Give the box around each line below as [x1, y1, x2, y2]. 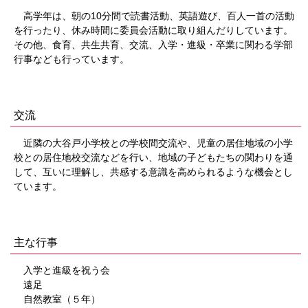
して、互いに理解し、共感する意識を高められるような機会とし [14, 166, 293, 178]
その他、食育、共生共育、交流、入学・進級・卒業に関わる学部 [14, 39, 293, 51]
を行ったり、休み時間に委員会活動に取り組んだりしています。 [14, 25, 293, 36]
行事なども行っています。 [14, 54, 129, 65]
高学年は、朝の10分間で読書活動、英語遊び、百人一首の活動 [14, 10, 294, 22]
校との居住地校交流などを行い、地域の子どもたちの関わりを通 [14, 152, 293, 164]
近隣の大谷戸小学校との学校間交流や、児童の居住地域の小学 [14, 137, 293, 149]
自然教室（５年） [14, 294, 100, 305]
